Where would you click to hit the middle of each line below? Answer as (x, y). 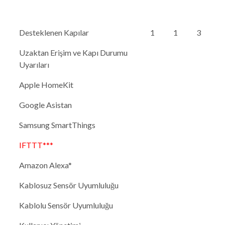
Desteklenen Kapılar (54, 33)
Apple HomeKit (46, 85)
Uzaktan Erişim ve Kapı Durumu (73, 53)
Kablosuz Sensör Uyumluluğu (69, 185)
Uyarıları (34, 65)
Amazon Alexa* (45, 165)
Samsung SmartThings (57, 125)
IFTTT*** (36, 145)
